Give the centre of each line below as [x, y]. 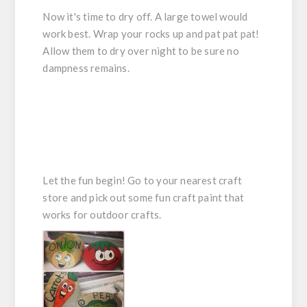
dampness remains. [86, 67]
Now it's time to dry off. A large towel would [145, 16]
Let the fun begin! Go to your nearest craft [143, 180]
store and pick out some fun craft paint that [144, 197]
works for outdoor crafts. [102, 214]
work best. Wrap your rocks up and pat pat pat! [151, 33]
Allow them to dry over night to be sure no [141, 50]
